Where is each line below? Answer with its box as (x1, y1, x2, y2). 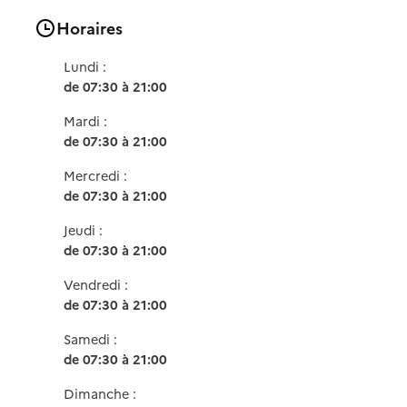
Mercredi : (64, 166, 132, 185)
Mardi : (64, 112, 112, 131)
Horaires (56, 16, 124, 40)
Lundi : (64, 57, 111, 76)
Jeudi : (64, 221, 107, 240)
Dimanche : (64, 384, 141, 403)
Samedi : (64, 330, 122, 349)
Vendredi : (64, 275, 133, 294)
